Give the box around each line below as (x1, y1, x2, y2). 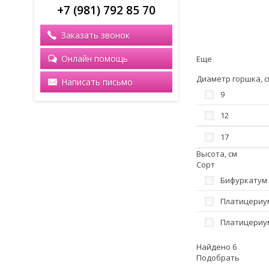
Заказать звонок (61, 29, 130, 41)
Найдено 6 (196, 241, 237, 252)
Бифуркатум (220, 175, 267, 186)
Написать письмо (61, 76, 133, 88)
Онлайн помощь (61, 53, 128, 64)
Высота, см (196, 148, 237, 159)
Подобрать (196, 252, 240, 263)
